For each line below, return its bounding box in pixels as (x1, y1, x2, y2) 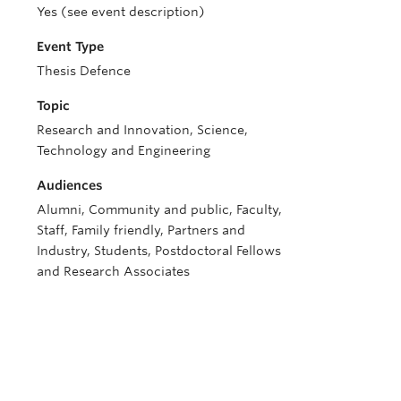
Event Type (37, 39, 104, 54)
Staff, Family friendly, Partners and (37, 223, 245, 237)
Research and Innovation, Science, (37, 123, 248, 137)
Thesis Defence (37, 64, 131, 78)
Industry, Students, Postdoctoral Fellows (37, 243, 281, 258)
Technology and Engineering (37, 143, 210, 158)
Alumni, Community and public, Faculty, (37, 202, 282, 217)
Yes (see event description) (37, 4, 205, 19)
